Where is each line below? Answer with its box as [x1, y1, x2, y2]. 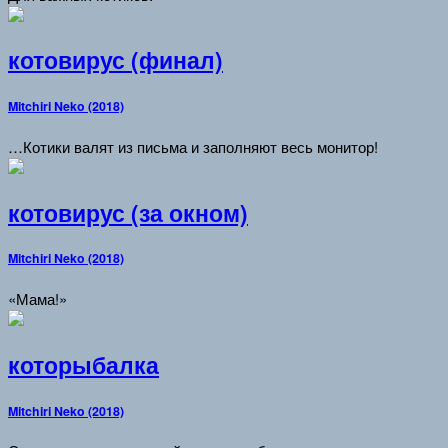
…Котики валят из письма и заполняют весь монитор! [8, 136, 378, 157]
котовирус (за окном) [8, 196, 248, 229]
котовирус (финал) [8, 44, 223, 77]
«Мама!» [8, 288, 67, 310]
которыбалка [8, 348, 159, 381]
